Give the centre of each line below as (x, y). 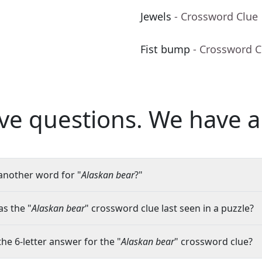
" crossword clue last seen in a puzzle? (169, 208)
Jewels (156, 17)
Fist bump (165, 49)
